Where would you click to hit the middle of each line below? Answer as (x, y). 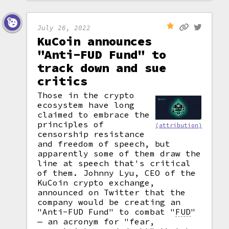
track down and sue (102, 68)
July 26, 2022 (64, 27)
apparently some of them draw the (119, 153)
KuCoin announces (95, 41)
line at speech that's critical (114, 163)
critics (63, 81)
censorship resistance (91, 134)
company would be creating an (109, 202)
